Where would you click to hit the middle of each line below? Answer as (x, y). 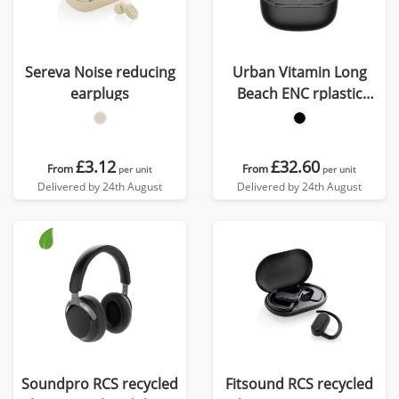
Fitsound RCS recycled (299, 384)
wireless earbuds (299, 115)
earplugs (100, 94)
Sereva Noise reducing (100, 72)
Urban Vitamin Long (299, 72)
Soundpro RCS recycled (100, 384)
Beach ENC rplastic (299, 94)
